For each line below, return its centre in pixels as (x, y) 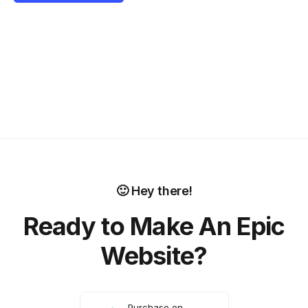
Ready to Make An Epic (154, 227)
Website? (154, 256)
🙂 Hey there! (154, 191)
